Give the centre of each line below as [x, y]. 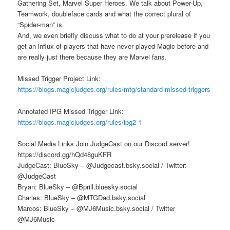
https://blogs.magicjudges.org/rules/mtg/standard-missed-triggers [114, 89]
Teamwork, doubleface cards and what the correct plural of [104, 14]
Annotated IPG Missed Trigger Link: [71, 111]
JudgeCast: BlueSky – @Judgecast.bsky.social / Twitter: [102, 165]
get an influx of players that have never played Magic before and [113, 46]
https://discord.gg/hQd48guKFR [65, 154]
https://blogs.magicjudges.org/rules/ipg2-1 [80, 122]
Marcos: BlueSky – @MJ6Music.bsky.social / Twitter [97, 208]
